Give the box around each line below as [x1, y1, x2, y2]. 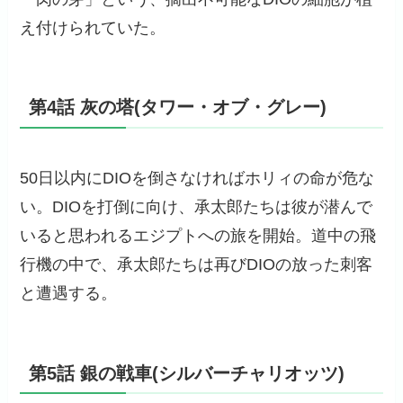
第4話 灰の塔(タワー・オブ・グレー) [29, 97, 327, 118]
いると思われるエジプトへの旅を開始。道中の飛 [20, 227, 377, 246]
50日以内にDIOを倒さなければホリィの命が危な [20, 169, 375, 188]
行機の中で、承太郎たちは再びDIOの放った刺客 [20, 255, 373, 274]
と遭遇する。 [20, 284, 118, 303]
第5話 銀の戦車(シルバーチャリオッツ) [29, 363, 345, 383]
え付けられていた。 [20, 19, 166, 38]
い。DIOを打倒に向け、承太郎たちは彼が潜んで [20, 198, 373, 217]
